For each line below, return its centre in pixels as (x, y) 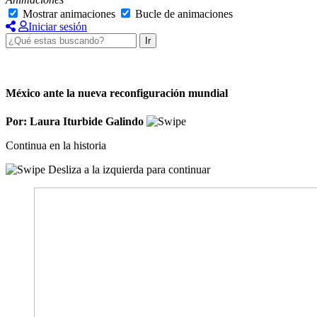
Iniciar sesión (58, 27)
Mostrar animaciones (69, 14)
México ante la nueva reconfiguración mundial (117, 93)
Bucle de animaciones (184, 14)
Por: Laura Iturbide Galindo (76, 121)
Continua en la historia (56, 145)
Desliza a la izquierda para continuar (129, 169)
